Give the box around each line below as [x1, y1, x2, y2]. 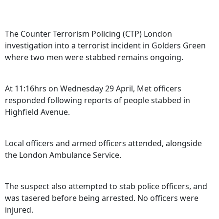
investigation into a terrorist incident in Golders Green [5, 40, 206, 51]
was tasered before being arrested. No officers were [5, 193, 198, 204]
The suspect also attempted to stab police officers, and [5, 181, 207, 192]
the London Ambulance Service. [5, 150, 121, 161]
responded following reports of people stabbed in [5, 95, 190, 106]
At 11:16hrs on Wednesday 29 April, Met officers [5, 83, 181, 94]
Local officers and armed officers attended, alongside [5, 138, 202, 149]
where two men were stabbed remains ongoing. [5, 52, 183, 63]
